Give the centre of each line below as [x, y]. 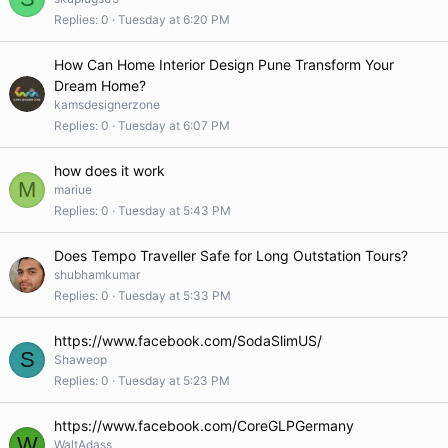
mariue [73, 189]
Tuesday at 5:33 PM [174, 295]
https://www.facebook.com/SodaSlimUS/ [188, 340]
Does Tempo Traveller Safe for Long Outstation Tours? [231, 255]
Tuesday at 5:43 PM [174, 210]
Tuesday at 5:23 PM [174, 380]
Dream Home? [100, 85]
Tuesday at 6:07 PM [174, 125]
